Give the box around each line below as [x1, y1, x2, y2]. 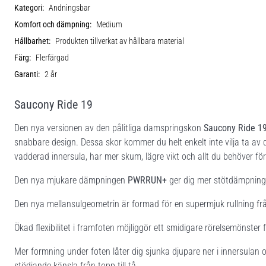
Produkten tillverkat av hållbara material [55, 36, 184, 46]
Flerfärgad [36, 52, 69, 63]
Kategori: [14, 2, 44, 13]
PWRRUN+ [128, 174, 167, 186]
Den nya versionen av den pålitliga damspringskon [14, 122, 204, 134]
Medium [96, 19, 122, 30]
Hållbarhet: [14, 36, 50, 46]
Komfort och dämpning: [14, 19, 91, 30]
